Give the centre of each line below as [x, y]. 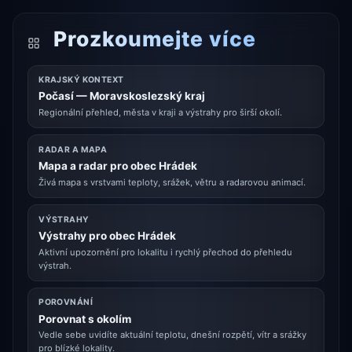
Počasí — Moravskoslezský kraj [122, 96]
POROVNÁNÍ [66, 302]
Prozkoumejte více [152, 38]
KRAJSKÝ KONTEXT [81, 80]
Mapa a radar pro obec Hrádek [118, 166]
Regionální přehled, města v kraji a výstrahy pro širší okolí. [161, 112]
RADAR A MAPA [73, 149]
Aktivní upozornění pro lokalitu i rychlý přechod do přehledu [166, 252]
